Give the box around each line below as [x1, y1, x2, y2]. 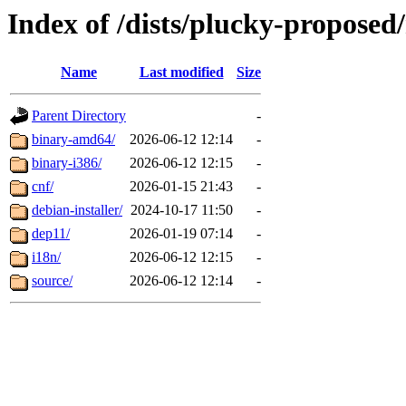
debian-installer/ [32, 202, 122, 218]
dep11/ [32, 226, 70, 242]
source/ [32, 273, 72, 289]
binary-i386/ [32, 155, 101, 171]
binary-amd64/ [32, 131, 115, 148]
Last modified [139, 64, 224, 81]
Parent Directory [32, 108, 126, 124]
